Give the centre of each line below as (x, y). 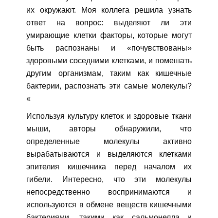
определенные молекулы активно (109, 142)
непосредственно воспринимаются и (109, 192)
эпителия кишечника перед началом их (109, 167)
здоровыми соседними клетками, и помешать (109, 61)
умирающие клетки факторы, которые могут (109, 36)
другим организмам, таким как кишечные (109, 73)
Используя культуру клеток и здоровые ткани (109, 116)
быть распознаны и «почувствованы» (109, 48)
